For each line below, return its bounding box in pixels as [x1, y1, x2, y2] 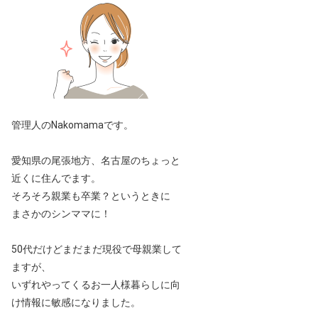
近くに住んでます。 [11, 172, 101, 184]
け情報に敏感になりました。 [11, 297, 141, 308]
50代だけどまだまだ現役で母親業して [11, 243, 182, 255]
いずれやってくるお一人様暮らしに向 [11, 279, 180, 290]
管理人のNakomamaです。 [11, 119, 133, 131]
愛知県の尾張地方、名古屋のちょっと [11, 155, 180, 166]
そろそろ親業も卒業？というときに [11, 190, 170, 202]
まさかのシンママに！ [11, 208, 111, 219]
